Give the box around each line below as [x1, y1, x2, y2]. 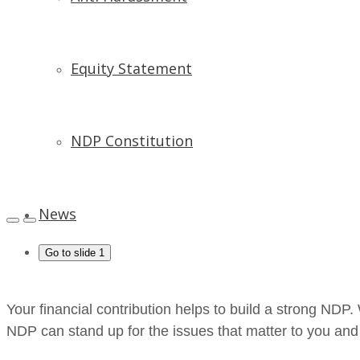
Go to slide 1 [45, 247, 104, 259]
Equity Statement [71, 59, 192, 78]
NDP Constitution [71, 131, 193, 150]
